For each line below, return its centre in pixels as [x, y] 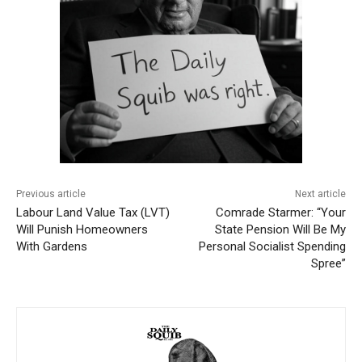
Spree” [328, 264]
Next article [320, 194]
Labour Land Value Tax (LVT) [93, 213]
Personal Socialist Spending [272, 247]
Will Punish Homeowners [82, 230]
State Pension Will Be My [280, 230]
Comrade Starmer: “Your [280, 213]
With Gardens [52, 247]
